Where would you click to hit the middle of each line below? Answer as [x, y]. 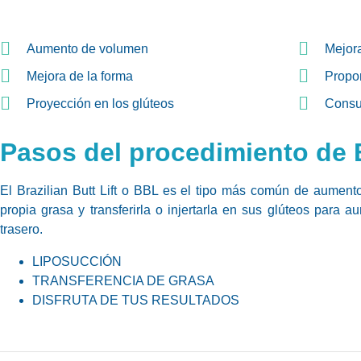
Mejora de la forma [79, 76]
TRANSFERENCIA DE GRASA [123, 280]
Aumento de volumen [87, 48]
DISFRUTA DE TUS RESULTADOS [136, 300]
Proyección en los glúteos [100, 103]
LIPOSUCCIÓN [77, 261]
